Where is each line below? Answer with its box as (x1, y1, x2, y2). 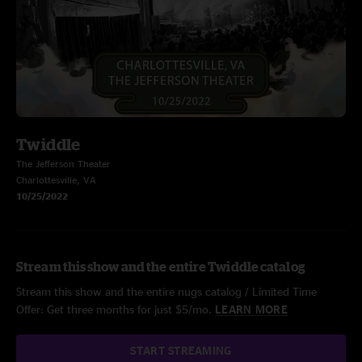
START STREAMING (130, 344, 232, 356)
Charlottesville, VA (16, 175, 96, 185)
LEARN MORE (215, 303, 288, 315)
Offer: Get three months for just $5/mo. (16, 303, 215, 315)
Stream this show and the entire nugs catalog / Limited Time (16, 285, 317, 297)
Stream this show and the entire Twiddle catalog (16, 259, 305, 274)
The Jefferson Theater (16, 158, 111, 169)
